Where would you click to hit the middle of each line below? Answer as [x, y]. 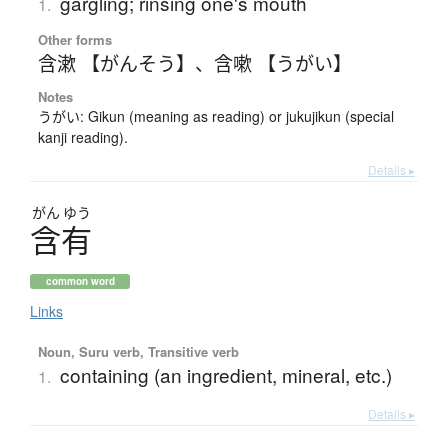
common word [80, 281]
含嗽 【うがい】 [282, 63]
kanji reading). [82, 137]
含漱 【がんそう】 [116, 63]
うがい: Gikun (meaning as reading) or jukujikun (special [215, 116]
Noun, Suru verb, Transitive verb [138, 352]
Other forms [74, 40]
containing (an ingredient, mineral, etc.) [225, 375]
